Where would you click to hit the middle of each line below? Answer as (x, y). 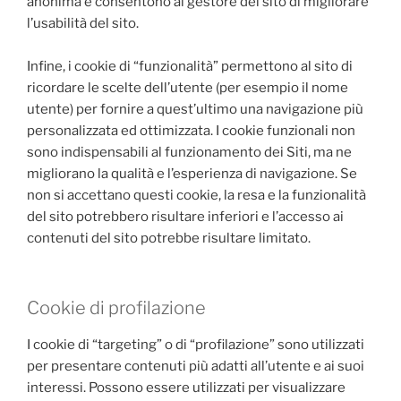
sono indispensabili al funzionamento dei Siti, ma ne (189, 152)
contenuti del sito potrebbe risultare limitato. (170, 238)
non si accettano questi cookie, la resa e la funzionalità (196, 195)
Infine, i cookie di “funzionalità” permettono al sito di (190, 66)
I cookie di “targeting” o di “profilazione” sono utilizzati (196, 345)
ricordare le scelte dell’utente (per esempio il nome (188, 87)
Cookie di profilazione (116, 308)
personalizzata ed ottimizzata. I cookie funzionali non (191, 130)
